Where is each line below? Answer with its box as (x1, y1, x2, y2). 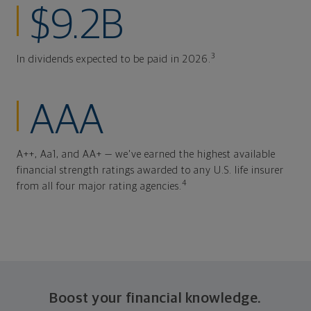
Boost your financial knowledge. (49, 290, 262, 305)
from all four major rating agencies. (17, 180, 182, 192)
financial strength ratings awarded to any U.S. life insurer (17, 165, 284, 176)
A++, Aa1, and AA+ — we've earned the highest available (17, 149, 276, 160)
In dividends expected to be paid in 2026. (17, 53, 211, 65)
